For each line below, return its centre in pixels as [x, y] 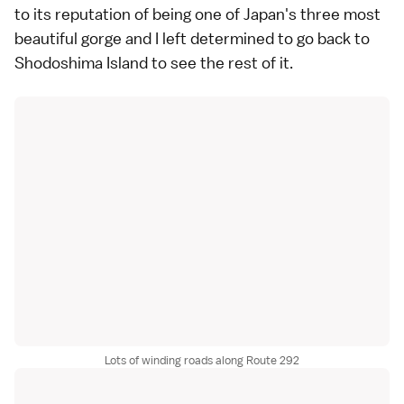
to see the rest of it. [220, 62]
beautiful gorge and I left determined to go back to [192, 38]
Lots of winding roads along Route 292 [202, 360]
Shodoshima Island [81, 62]
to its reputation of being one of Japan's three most [197, 14]
